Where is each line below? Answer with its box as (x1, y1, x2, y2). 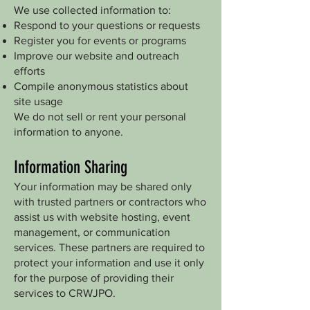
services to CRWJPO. (14, 287, 116, 299)
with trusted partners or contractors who (14, 196, 206, 208)
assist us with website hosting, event (14, 211, 190, 223)
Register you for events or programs (14, 35, 186, 46)
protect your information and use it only (14, 257, 204, 268)
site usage (14, 95, 63, 107)
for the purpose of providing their (14, 272, 174, 284)
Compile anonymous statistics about (14, 80, 188, 92)
